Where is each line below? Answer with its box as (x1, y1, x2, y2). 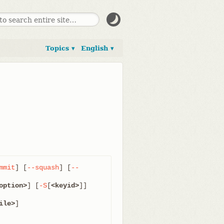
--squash (27, 163, 59, 171)
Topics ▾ (45, 44, 75, 52)
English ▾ (81, 44, 114, 52)
